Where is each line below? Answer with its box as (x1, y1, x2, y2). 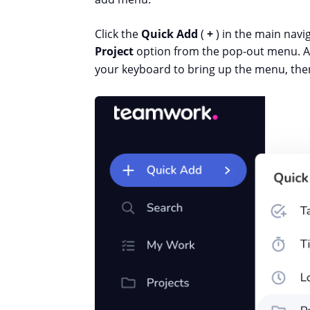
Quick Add (141, 26, 198, 42)
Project (95, 43, 134, 59)
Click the (95, 26, 141, 42)
